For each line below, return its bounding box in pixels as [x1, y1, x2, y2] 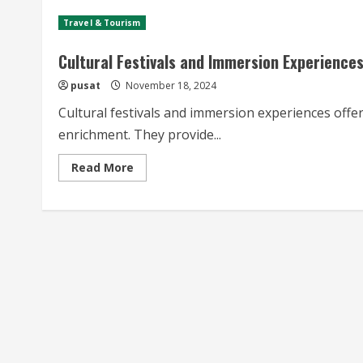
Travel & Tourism [63, 17, 141, 28]
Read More [71, 160, 134, 175]
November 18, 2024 [123, 79, 216, 92]
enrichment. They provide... [58, 126, 221, 143]
